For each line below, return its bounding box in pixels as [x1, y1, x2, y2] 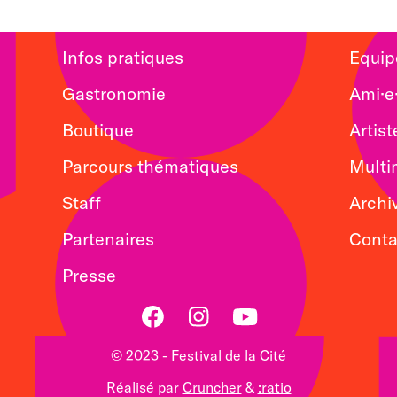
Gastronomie [62, 82, 166, 105]
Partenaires [62, 228, 154, 251]
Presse [62, 264, 116, 287]
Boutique [62, 119, 134, 142]
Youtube [229, 338, 287, 359]
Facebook [136, 338, 207, 359]
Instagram [183, 338, 254, 359]
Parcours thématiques [62, 155, 238, 178]
